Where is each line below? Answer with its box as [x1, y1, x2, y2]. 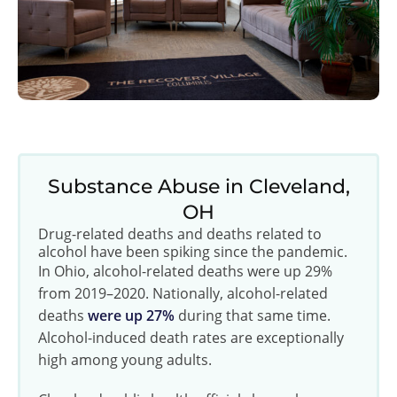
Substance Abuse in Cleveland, [47, 174, 350, 198]
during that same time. [175, 305, 331, 325]
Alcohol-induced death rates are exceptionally [38, 327, 344, 347]
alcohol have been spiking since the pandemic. [38, 241, 347, 261]
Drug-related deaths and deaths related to [38, 223, 322, 244]
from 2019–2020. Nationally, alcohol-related [38, 283, 328, 303]
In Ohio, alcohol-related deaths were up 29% [38, 261, 332, 281]
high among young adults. [38, 349, 212, 370]
